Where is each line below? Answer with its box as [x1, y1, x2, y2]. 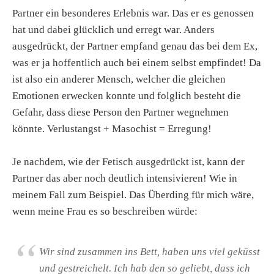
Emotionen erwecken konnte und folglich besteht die [12, 89, 241, 102]
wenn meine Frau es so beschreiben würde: [12, 205, 198, 217]
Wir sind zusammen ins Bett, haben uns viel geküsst [39, 246, 260, 258]
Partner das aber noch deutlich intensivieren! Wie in [12, 172, 237, 184]
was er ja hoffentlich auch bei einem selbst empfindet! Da [12, 56, 261, 68]
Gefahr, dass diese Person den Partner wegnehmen [12, 106, 229, 118]
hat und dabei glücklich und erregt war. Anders [12, 23, 215, 35]
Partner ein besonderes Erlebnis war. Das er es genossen [12, 7, 254, 19]
